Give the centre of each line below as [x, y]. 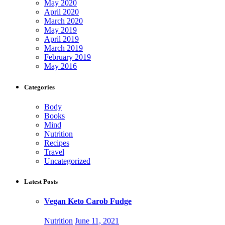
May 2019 [61, 30]
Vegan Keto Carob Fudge [88, 201]
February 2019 [68, 57]
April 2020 [62, 12]
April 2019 [62, 39]
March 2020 [64, 21]
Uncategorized [67, 161]
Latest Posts [41, 181]
